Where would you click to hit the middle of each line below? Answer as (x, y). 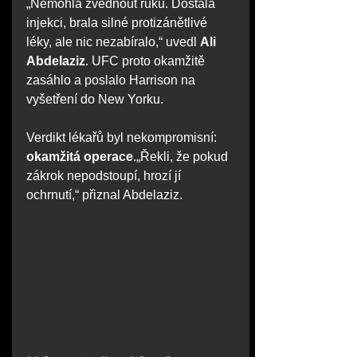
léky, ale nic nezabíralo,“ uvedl (113, 42)
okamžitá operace (80, 157)
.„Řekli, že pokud (182, 157)
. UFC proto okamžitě (147, 61)
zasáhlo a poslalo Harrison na (112, 80)
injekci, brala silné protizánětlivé (118, 23)
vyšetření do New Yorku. (95, 100)
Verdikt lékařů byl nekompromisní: (123, 138)
